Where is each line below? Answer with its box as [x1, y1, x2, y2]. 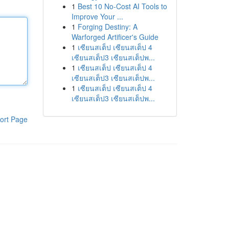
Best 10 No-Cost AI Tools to [77, 1, 167, 11]
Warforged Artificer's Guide [71, 32, 158, 42]
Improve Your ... [71, 11, 123, 21]
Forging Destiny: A [77, 21, 138, 32]
